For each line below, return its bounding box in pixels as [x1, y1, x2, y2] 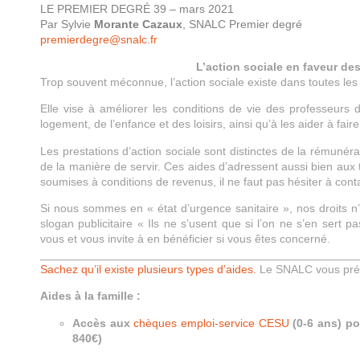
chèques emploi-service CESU [133, 316, 289, 329]
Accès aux [72, 316, 130, 329]
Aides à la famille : [40, 289, 141, 303]
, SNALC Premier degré [182, 18, 302, 31]
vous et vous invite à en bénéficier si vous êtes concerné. [40, 231, 330, 245]
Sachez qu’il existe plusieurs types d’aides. [40, 262, 260, 276]
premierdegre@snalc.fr [40, 33, 157, 47]
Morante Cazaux [94, 18, 182, 31]
